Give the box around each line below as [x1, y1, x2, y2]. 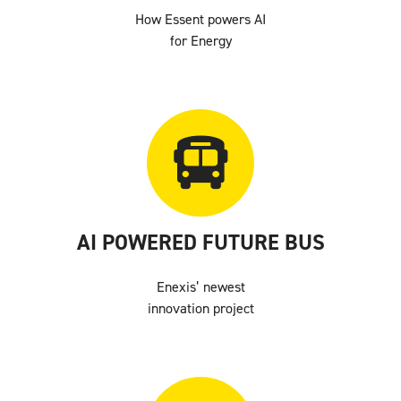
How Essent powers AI [135, 10, 266, 29]
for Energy [169, 31, 232, 50]
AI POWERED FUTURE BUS [76, 228, 325, 257]
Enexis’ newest [156, 277, 245, 296]
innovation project [147, 298, 254, 318]
